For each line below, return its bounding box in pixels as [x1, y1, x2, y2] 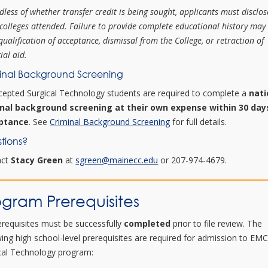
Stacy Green [11, 154, 63, 166]
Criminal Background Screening [50, 116, 170, 127]
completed [124, 218, 171, 229]
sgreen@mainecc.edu [75, 154, 159, 166]
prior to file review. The [170, 218, 263, 229]
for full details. [170, 116, 227, 127]
